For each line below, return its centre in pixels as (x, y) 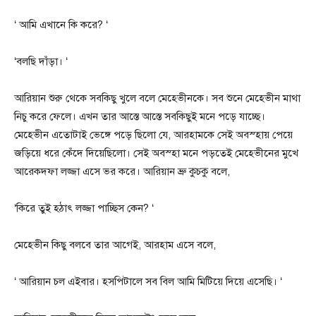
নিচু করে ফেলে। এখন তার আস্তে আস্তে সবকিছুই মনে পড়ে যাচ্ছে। (140, 116)
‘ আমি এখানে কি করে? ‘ (61, 25)
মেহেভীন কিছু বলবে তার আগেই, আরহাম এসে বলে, (115, 245)
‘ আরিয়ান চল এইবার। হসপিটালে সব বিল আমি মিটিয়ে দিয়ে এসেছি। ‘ (148, 281)
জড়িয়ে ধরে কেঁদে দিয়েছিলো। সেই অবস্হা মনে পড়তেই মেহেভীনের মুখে (156, 153)
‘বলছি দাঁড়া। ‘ (41, 61)
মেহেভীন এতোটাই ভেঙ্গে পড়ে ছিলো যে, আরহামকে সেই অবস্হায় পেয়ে (153, 135)
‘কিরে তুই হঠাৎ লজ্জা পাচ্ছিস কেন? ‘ (84, 208)
